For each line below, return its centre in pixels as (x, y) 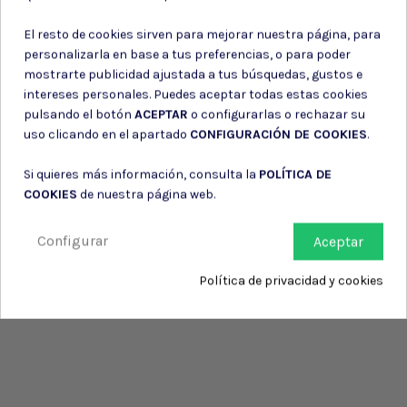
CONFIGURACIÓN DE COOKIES (278, 134)
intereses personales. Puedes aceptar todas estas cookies (196, 94)
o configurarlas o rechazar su (277, 114)
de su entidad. (73, 15)
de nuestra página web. (146, 194)
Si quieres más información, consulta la (141, 174)
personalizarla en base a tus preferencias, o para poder (187, 55)
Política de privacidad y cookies (291, 281)
